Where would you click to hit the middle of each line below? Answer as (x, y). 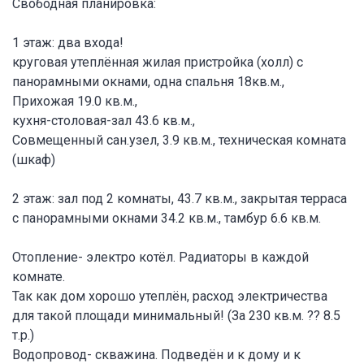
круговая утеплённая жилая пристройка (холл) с (158, 62)
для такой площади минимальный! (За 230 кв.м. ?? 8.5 (176, 315)
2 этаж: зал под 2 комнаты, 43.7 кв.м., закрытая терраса (180, 198)
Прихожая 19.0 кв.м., (75, 101)
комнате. (39, 276)
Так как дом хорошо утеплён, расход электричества (170, 296)
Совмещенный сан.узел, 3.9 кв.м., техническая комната (179, 140)
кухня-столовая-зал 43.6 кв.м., (104, 120)
